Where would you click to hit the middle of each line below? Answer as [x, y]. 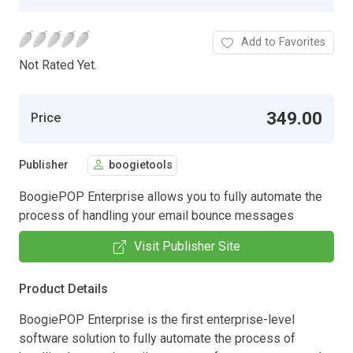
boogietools [141, 165]
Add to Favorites [283, 42]
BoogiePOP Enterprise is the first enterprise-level [157, 319]
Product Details [63, 288]
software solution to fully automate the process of [157, 338]
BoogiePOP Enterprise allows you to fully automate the [171, 196]
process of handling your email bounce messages [156, 215]
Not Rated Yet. [58, 65]
